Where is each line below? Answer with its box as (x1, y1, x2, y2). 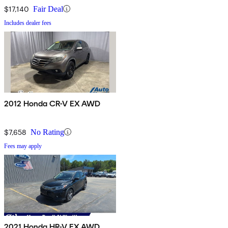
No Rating (31, 127, 64, 136)
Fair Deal (33, 4, 63, 13)
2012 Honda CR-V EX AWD (4, 98, 101, 108)
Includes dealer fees (4, 19, 51, 26)
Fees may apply (4, 142, 42, 150)
